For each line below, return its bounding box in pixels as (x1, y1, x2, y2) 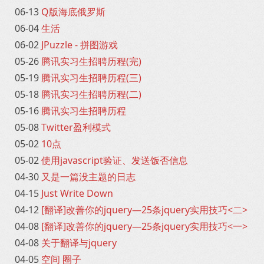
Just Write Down (41, 187, 113, 200)
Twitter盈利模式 (41, 121, 111, 134)
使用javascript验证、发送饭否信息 (41, 154, 188, 167)
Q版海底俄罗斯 (41, 5, 105, 18)
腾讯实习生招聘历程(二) (41, 88, 141, 101)
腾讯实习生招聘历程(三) (41, 71, 141, 84)
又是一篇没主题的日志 (41, 170, 136, 183)
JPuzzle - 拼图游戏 (41, 38, 118, 51)
